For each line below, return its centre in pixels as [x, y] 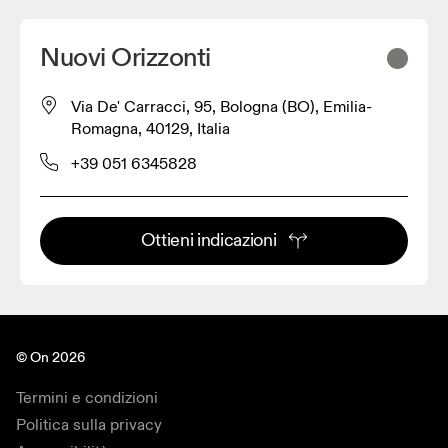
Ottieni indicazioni [208, 240]
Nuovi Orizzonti [125, 57]
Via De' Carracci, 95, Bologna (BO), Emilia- [221, 106]
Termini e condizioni [87, 397]
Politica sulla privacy [89, 424]
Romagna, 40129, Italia [150, 128]
